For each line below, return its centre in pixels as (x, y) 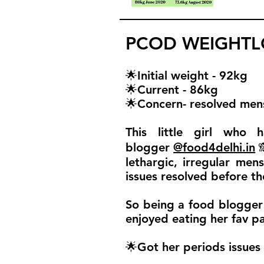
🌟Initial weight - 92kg (187, 75)
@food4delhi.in (214, 147)
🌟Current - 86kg (172, 90)
